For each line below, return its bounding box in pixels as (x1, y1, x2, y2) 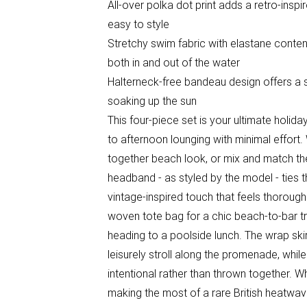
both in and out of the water (108, 56, 240, 69)
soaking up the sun (108, 94, 197, 108)
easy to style (108, 17, 169, 31)
